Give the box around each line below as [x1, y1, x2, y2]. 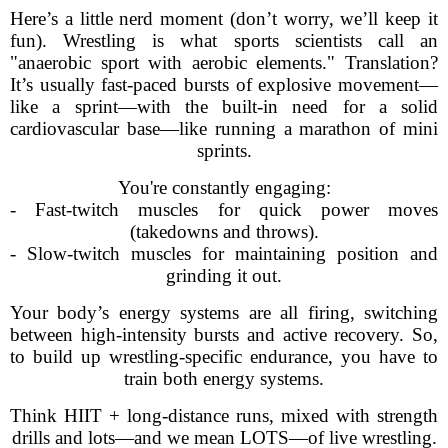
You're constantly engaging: [117, 177, 331, 198]
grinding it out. [166, 265, 282, 286]
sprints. [196, 140, 252, 161]
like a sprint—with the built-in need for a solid [10, 96, 438, 117]
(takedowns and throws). [129, 221, 319, 242]
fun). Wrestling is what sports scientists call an [10, 30, 438, 51]
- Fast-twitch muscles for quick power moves [10, 199, 438, 220]
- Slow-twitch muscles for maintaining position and [10, 243, 438, 264]
